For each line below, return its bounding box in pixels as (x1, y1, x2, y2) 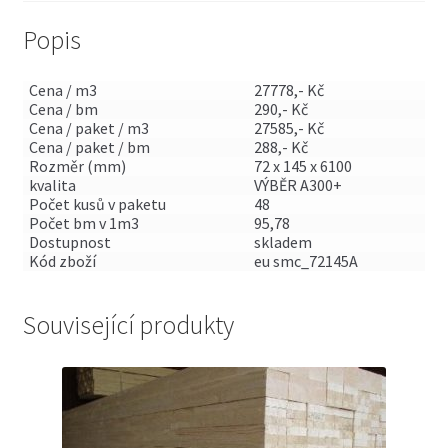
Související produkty (22, 309, 234, 342)
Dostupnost (29, 232, 112, 253)
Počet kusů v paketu (29, 194, 167, 215)
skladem (254, 232, 313, 253)
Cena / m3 (29, 80, 98, 101)
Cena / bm (29, 99, 99, 120)
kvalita (29, 175, 77, 196)
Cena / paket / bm (29, 137, 151, 158)
